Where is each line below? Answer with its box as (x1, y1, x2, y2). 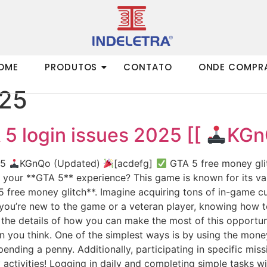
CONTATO (123, 61, 172, 73)
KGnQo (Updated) (20, 157, 104, 169)
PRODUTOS (45, 61, 98, 73)
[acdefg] (114, 157, 156, 169)
